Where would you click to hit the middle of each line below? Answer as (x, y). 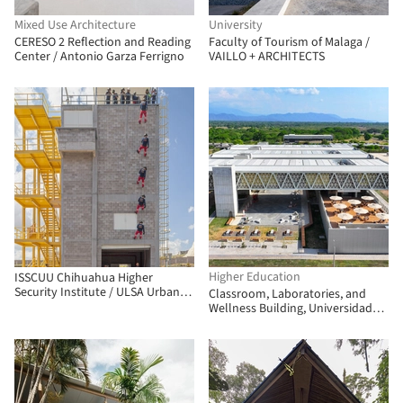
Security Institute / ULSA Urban (97, 292)
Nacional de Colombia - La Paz (289, 323)
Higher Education (255, 277)
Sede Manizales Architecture (283, 352)
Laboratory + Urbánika (75, 307)
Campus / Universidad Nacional (292, 337)
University (236, 25)
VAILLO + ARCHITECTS (267, 57)
